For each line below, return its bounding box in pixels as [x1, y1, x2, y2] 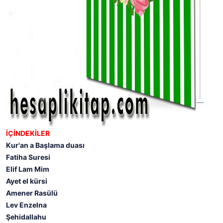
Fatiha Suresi [6, 152, 50, 161]
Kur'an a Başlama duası [6, 140, 85, 149]
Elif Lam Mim [6, 164, 49, 173]
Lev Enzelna [6, 200, 47, 209]
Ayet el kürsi [6, 176, 47, 185]
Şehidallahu [6, 212, 46, 221]
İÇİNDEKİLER [6, 128, 50, 137]
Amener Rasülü [6, 188, 58, 197]
